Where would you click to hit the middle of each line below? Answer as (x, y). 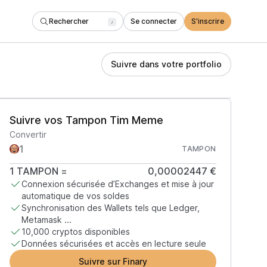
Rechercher (69, 21)
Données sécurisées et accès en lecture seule (114, 243)
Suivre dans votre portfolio (166, 64)
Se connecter (154, 21)
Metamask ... (46, 220)
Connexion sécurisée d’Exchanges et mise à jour (117, 184)
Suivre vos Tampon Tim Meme (86, 120)
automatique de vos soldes (75, 196)
